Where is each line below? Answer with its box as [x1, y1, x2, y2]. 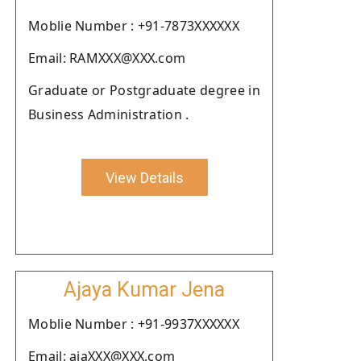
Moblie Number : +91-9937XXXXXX [28, 315, 239, 333]
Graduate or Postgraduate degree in [28, 81, 260, 99]
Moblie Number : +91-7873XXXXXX [28, 17, 239, 35]
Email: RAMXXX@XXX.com [28, 49, 186, 67]
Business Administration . [28, 106, 189, 123]
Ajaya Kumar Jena [64, 278, 225, 301]
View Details [105, 168, 184, 186]
